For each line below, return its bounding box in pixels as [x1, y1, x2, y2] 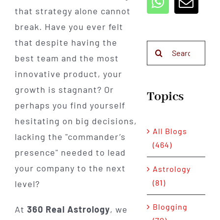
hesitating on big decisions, [14, 115, 137, 127]
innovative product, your [14, 68, 122, 80]
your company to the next [14, 163, 126, 174]
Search [146, 42, 173, 52]
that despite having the [14, 37, 117, 48]
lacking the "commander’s [14, 131, 126, 142]
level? [14, 178, 40, 190]
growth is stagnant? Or [14, 84, 114, 95]
